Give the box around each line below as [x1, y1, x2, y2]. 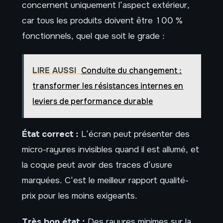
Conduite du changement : [81, 65, 182, 76]
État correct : [22, 128, 79, 140]
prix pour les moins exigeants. [22, 190, 137, 202]
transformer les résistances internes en [32, 81, 184, 92]
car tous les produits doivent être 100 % [22, 15, 183, 26]
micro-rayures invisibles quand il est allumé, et [22, 144, 199, 155]
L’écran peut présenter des [79, 128, 190, 140]
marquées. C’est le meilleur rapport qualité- [22, 175, 189, 186]
